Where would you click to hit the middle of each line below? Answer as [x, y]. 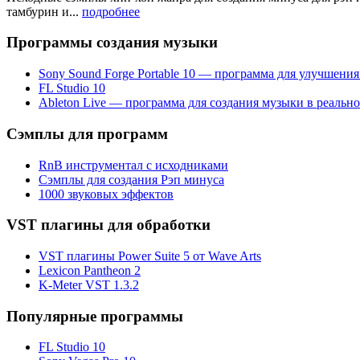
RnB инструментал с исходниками [133, 165]
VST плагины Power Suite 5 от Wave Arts [150, 256]
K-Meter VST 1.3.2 [89, 285]
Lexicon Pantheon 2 [90, 270]
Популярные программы [95, 316]
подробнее [111, 11]
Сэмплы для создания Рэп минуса [131, 179]
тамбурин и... [44, 11]
